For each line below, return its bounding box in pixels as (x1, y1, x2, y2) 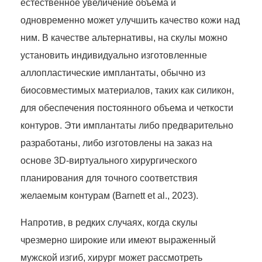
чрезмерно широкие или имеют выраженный (20, 235, 216, 245)
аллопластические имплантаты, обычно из (20, 67, 205, 78)
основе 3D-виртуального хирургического (20, 155, 197, 166)
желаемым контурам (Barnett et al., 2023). (20, 190, 198, 201)
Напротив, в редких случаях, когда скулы (20, 217, 198, 227)
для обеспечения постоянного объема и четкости (20, 102, 233, 113)
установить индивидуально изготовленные (20, 50, 207, 60)
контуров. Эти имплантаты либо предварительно (20, 120, 233, 130)
